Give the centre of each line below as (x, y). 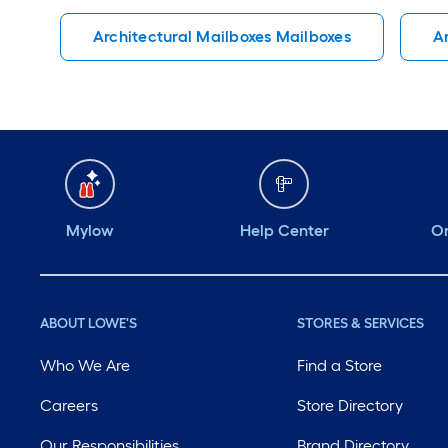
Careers (69, 405)
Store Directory (350, 405)
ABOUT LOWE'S (88, 323)
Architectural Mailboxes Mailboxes (222, 36)
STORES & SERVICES (361, 323)
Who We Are (85, 365)
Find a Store (340, 365)
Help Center (284, 230)
